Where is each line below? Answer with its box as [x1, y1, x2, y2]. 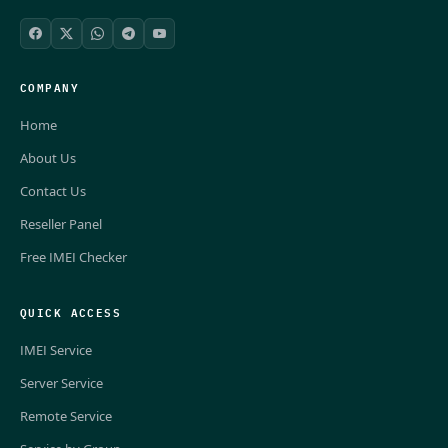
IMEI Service [20, 340, 92, 359]
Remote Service [20, 406, 112, 425]
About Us [20, 148, 76, 167]
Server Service [20, 373, 103, 392]
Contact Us [20, 181, 86, 200]
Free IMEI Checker [20, 247, 127, 266]
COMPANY [20, 76, 80, 96]
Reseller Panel [20, 214, 102, 233]
